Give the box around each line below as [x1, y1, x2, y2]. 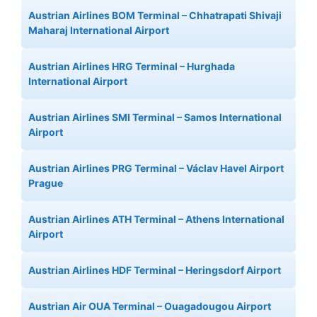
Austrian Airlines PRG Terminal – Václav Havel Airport [28, 162, 284, 175]
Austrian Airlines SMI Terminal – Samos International [28, 111, 282, 124]
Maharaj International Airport [28, 24, 169, 37]
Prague [28, 177, 63, 190]
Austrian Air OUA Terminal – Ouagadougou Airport [28, 300, 271, 313]
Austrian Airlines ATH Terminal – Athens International [28, 213, 284, 226]
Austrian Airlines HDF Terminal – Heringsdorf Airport [28, 264, 281, 277]
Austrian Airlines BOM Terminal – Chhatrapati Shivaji [28, 9, 282, 22]
